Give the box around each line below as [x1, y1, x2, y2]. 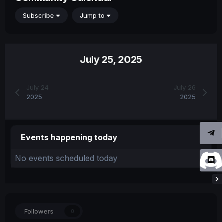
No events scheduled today [15, 153, 117, 163]
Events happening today [21, 132, 117, 142]
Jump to [80, 11, 107, 20]
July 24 [26, 83, 49, 91]
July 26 [173, 83, 196, 91]
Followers [24, 207, 54, 215]
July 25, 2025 [80, 53, 142, 65]
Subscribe [23, 11, 56, 20]
